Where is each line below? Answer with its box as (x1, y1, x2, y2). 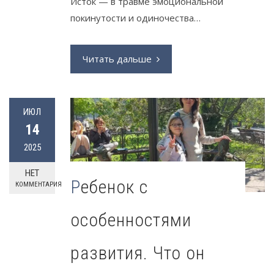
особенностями (70, 209, 191, 231)
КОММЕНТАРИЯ (15, 180, 62, 188)
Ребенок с (70, 176, 81, 198)
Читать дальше (83, 52, 152, 65)
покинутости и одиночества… (70, 11, 201, 24)
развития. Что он (70, 242, 205, 264)
